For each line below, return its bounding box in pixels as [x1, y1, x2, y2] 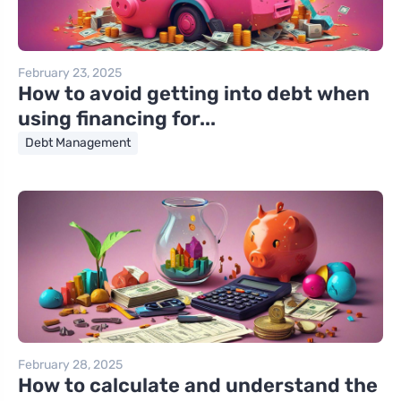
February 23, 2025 [18, 64, 122, 81]
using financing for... [18, 106, 216, 131]
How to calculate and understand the [18, 372, 378, 397]
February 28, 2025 [18, 356, 123, 372]
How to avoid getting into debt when [18, 81, 370, 106]
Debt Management [25, 134, 131, 150]
